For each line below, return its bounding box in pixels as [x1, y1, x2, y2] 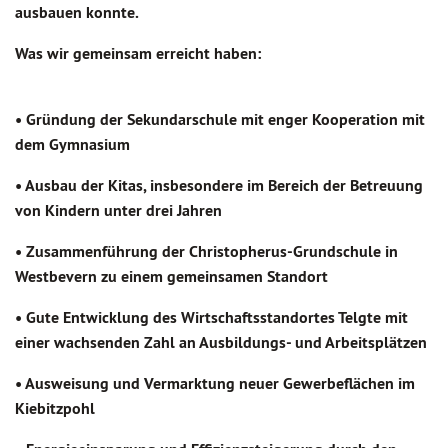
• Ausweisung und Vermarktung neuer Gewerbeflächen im [15, 373, 415, 394]
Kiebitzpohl [15, 398, 95, 419]
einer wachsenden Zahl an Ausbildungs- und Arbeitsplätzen [15, 332, 427, 353]
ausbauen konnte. [15, 2, 139, 23]
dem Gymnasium [15, 134, 130, 155]
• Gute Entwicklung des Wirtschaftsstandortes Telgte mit [15, 307, 408, 328]
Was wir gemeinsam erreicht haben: [15, 43, 261, 64]
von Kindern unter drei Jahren [15, 200, 222, 221]
